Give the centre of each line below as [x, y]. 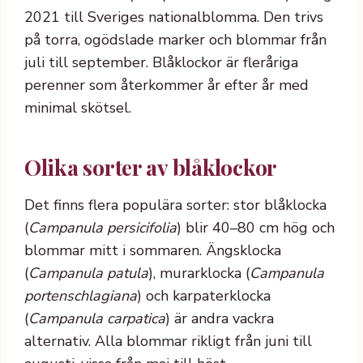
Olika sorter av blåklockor [151, 167]
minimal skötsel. [78, 108]
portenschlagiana [81, 295]
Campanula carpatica [97, 318]
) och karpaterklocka [204, 295]
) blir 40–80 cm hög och [256, 227]
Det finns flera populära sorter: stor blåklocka [175, 205]
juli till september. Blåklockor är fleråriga [161, 63]
